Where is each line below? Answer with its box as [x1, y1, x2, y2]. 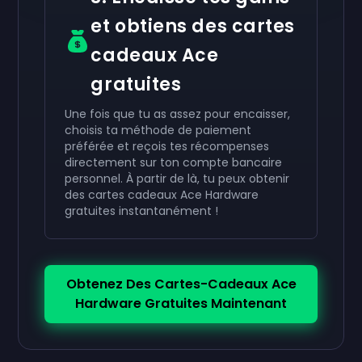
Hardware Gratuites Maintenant [75, 294, 287, 313]
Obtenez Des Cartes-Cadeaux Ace [65, 275, 297, 293]
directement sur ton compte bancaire [65, 154, 283, 170]
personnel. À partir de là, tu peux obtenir [65, 170, 290, 187]
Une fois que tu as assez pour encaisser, [65, 106, 291, 122]
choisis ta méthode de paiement [65, 122, 252, 138]
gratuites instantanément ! [65, 203, 219, 219]
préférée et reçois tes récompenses [65, 138, 270, 154]
